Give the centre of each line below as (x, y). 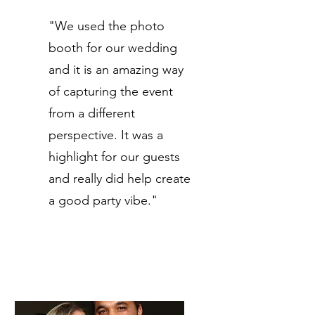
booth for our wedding (113, 48)
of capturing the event (111, 91)
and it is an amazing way (116, 70)
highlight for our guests (114, 157)
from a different (92, 113)
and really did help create (120, 179)
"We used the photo (107, 26)
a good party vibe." (103, 200)
